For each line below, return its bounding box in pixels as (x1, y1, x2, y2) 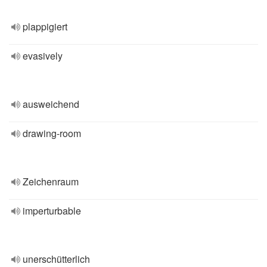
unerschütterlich (23, 252, 90, 266)
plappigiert (23, 20, 67, 33)
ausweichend (23, 97, 79, 111)
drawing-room (23, 126, 81, 140)
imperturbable (23, 204, 81, 218)
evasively (23, 49, 63, 63)
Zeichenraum (23, 175, 79, 188)
